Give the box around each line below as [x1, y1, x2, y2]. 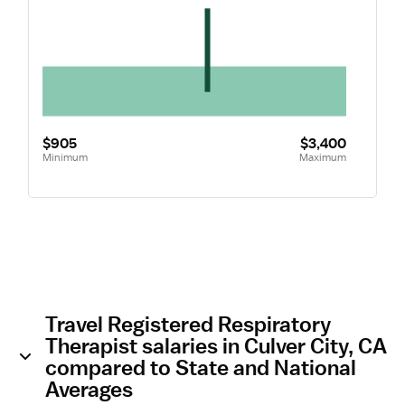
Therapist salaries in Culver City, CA [45, 333, 387, 358]
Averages [45, 376, 133, 401]
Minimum [42, 149, 88, 165]
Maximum [298, 149, 346, 165]
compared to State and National [45, 354, 356, 380]
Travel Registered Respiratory [45, 311, 331, 336]
